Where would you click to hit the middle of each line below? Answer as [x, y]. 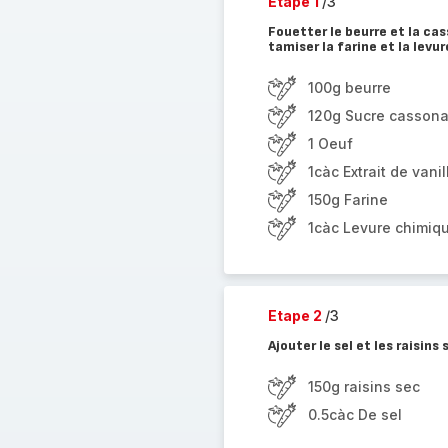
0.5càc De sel [354, 414]
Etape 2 [296, 315]
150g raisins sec [363, 386]
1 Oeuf [330, 143]
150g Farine [347, 199]
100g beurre [349, 87]
